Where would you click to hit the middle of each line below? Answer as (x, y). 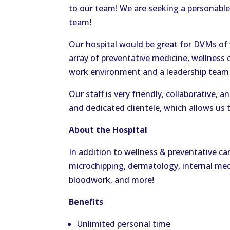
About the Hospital (108, 130)
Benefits (86, 202)
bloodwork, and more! (112, 180)
